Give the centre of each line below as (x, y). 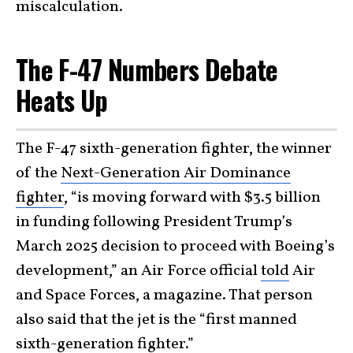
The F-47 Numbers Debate (147, 70)
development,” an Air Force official (138, 271)
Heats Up (62, 100)
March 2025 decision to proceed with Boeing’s (175, 246)
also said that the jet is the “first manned (156, 320)
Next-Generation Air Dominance (176, 173)
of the (38, 173)
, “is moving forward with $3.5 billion (192, 197)
